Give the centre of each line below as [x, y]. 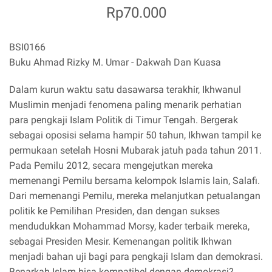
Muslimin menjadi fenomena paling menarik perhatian [125, 105]
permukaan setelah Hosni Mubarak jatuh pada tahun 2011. [135, 151]
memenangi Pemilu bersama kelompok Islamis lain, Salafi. [134, 181]
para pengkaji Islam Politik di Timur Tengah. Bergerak [124, 120]
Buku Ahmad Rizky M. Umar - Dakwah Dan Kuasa [115, 63]
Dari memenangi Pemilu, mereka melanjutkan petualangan [135, 196]
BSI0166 [27, 47]
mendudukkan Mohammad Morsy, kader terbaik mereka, [129, 226]
